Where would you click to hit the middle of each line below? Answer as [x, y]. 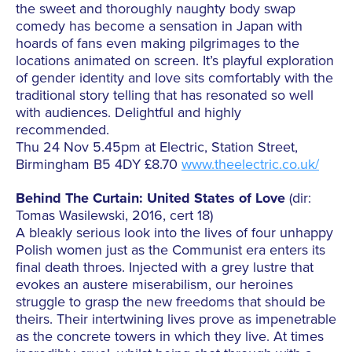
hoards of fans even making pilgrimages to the [158, 44]
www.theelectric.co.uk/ [250, 165]
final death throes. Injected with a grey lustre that [165, 268]
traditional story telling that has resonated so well [165, 95]
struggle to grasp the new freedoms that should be [170, 302]
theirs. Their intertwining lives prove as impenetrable [176, 319]
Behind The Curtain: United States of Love [150, 198]
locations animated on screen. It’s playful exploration [175, 61]
